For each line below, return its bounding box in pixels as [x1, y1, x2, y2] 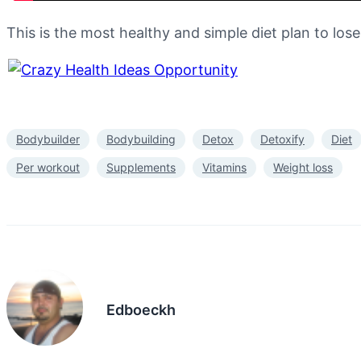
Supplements [106, 160, 176, 174]
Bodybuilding [106, 131, 176, 146]
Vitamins [202, 160, 247, 174]
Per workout [16, 160, 80, 174]
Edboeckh [106, 301, 176, 319]
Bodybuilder [16, 131, 80, 146]
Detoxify [260, 131, 305, 146]
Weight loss [273, 160, 333, 174]
